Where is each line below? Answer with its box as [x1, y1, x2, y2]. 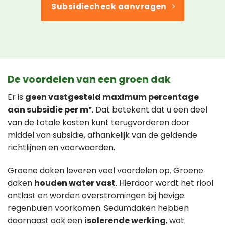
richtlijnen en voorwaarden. [8, 141, 115, 153]
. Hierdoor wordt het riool [116, 177, 213, 189]
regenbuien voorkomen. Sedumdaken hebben [8, 202, 189, 214]
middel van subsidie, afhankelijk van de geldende [8, 129, 197, 141]
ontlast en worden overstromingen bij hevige [8, 189, 184, 201]
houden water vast [34, 177, 116, 189]
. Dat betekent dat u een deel [92, 103, 207, 116]
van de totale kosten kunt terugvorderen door [8, 116, 190, 128]
